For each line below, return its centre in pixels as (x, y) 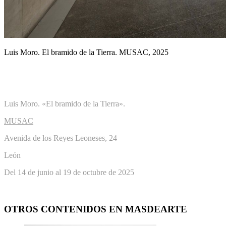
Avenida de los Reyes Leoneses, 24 (61, 138)
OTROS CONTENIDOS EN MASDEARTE (96, 209)
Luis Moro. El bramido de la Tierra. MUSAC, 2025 (86, 52)
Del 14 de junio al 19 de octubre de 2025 (69, 173)
